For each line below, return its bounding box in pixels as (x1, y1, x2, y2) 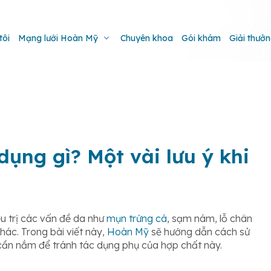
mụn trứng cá (106, 212, 167, 224)
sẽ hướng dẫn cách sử (149, 226, 250, 238)
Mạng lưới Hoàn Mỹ (18, 33, 98, 44)
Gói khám (181, 33, 221, 44)
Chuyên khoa (120, 33, 173, 44)
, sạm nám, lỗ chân (167, 212, 252, 224)
